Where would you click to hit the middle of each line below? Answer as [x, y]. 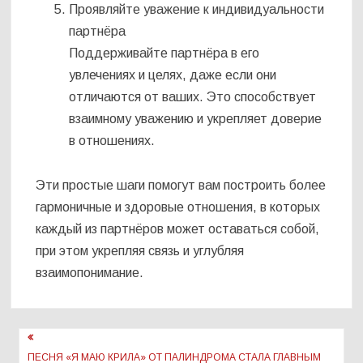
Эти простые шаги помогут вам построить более [181, 186]
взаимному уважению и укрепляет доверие [196, 119]
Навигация [65, 341]
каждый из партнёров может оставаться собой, [178, 229]
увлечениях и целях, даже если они [173, 75]
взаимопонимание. [90, 273]
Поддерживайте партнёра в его [164, 53]
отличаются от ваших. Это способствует [193, 97]
